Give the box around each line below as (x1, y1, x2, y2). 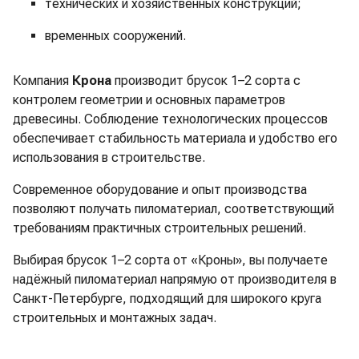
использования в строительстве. (13, 150, 205, 166)
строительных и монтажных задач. (13, 310, 216, 326)
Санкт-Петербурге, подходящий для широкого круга (13, 291, 321, 307)
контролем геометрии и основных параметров (13, 92, 285, 108)
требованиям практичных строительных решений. (13, 220, 306, 236)
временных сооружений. (45, 28, 186, 44)
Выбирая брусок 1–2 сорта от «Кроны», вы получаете (13, 252, 328, 268)
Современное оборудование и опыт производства (13, 182, 307, 198)
